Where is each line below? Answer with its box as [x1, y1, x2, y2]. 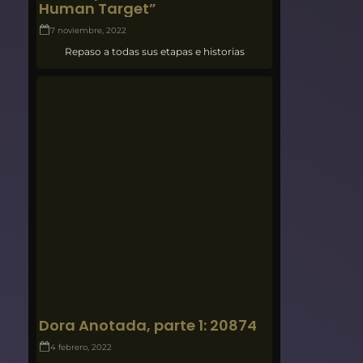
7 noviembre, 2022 [50, 24, 127, 36]
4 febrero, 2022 [50, 341, 113, 352]
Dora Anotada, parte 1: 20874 [39, 314, 258, 335]
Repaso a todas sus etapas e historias [64, 45, 245, 58]
